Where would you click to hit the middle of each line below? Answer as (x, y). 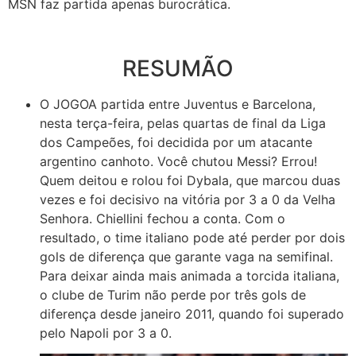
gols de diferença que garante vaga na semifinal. (186, 256)
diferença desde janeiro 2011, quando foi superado (192, 313)
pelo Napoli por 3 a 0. (106, 333)
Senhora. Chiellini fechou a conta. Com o (163, 218)
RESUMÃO (178, 68)
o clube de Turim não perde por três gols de (173, 294)
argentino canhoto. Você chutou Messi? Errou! (178, 161)
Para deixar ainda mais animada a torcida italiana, (190, 275)
